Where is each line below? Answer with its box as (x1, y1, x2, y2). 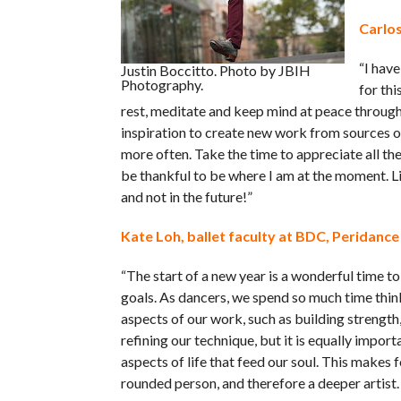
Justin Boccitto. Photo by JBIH (120, 62, 311, 80)
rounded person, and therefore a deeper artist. (120, 374, 399, 392)
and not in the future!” (120, 188, 252, 206)
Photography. (120, 76, 203, 94)
